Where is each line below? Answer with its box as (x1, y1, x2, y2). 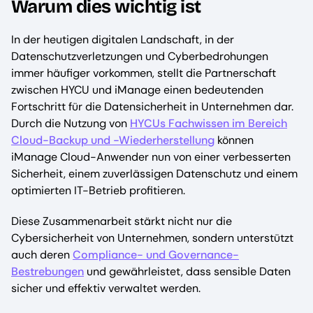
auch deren (11, 247, 73, 263)
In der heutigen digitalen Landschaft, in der (11, 32, 234, 48)
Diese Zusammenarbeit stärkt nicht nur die (11, 214, 232, 229)
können (214, 133, 254, 148)
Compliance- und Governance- (73, 247, 239, 263)
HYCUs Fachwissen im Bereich (130, 116, 287, 131)
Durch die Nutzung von (11, 116, 130, 131)
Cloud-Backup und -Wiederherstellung (11, 133, 214, 148)
